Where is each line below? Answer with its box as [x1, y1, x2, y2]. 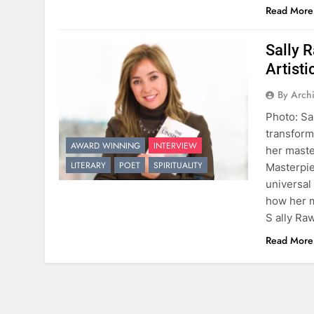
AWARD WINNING [71, 139, 140, 153]
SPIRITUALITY [153, 159, 203, 172]
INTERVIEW [153, 139, 197, 153]
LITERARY [71, 159, 106, 172]
